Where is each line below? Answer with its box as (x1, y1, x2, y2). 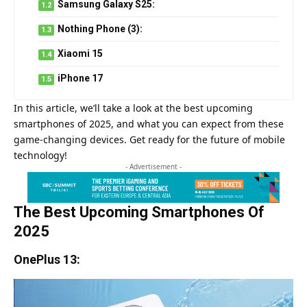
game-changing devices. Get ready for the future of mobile (14, 132, 285, 146)
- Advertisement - (125, 161, 182, 171)
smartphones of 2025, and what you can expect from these (14, 116, 284, 130)
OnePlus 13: (14, 252, 80, 267)
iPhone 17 (58, 72, 103, 84)
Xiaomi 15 (58, 47, 103, 59)
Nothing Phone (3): (58, 23, 143, 34)
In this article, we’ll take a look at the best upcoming (14, 101, 253, 114)
